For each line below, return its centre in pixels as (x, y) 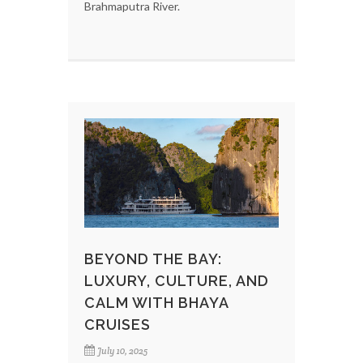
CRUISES (117, 324)
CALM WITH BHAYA (156, 302)
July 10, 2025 (122, 350)
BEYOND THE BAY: (153, 258)
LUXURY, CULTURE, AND (177, 280)
